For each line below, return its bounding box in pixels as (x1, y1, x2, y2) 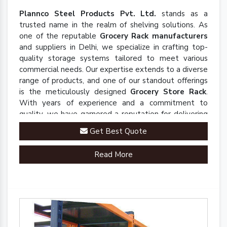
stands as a (162, 9, 208, 19)
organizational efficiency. (19, 131, 103, 141)
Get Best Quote (88, 126, 147, 136)
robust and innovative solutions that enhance (19, 120, 208, 130)
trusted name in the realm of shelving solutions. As (19, 20, 208, 30)
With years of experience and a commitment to (19, 98, 208, 108)
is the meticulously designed (19, 87, 131, 97)
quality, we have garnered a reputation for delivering (19, 109, 208, 119)
